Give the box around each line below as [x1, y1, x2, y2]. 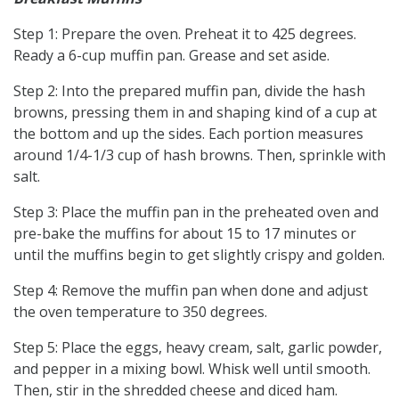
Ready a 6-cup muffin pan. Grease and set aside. [13, 45, 330, 65]
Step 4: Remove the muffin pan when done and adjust [13, 280, 368, 300]
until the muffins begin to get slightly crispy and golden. [13, 244, 385, 265]
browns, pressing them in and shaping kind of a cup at [13, 102, 377, 122]
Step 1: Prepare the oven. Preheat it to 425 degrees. [13, 23, 356, 44]
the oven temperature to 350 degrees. [13, 301, 267, 322]
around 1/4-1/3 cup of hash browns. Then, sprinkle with [13, 144, 386, 165]
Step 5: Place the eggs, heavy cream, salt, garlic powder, [13, 337, 382, 357]
